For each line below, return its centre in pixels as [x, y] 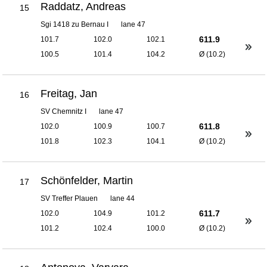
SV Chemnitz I [64, 111]
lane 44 [123, 198]
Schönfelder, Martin [87, 180]
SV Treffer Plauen [69, 198]
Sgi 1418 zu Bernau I [75, 24]
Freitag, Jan [69, 93]
